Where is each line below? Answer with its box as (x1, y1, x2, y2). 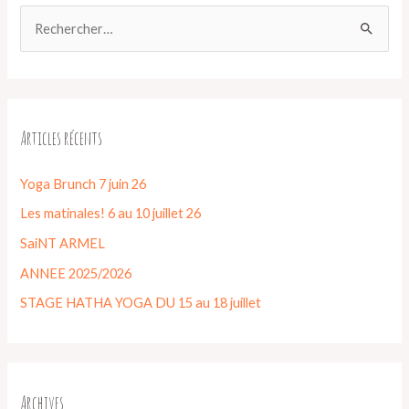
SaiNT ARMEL (20, 236, 106, 252)
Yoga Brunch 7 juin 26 (20, 175, 147, 192)
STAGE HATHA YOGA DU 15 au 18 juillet (20, 295, 262, 311)
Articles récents (20, 126, 103, 150)
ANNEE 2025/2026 (20, 265, 132, 281)
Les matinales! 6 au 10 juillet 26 (20, 205, 202, 222)
